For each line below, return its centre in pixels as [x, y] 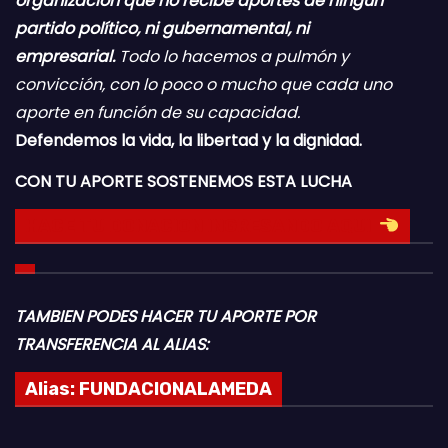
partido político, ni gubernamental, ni [162, 29]
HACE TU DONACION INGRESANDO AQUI [202, 225]
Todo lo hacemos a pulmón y [232, 57]
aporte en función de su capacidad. [157, 113]
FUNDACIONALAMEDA [175, 388]
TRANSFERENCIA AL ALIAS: [111, 344]
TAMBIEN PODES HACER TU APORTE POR [165, 316]
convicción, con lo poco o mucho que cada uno [203, 85]
